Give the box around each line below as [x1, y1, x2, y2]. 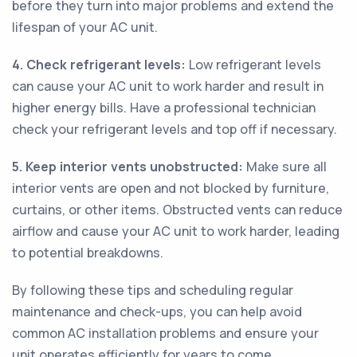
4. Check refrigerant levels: [12, 56, 186, 73]
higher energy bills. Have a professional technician [12, 99, 316, 116]
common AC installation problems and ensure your [12, 324, 319, 342]
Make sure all [243, 158, 327, 175]
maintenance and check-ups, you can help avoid [12, 303, 302, 320]
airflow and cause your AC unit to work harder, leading [12, 222, 339, 240]
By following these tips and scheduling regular [12, 281, 293, 299]
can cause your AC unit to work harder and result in [12, 77, 324, 95]
